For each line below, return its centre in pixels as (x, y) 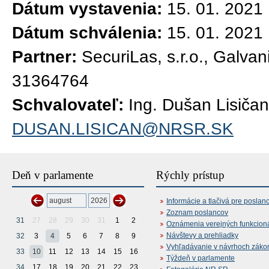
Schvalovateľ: (68, 105)
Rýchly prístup (190, 175)
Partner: (44, 57)
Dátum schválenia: (87, 33)
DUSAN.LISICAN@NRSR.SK (123, 129)
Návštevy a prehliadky (202, 235)
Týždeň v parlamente (201, 258)
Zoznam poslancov (197, 212)
